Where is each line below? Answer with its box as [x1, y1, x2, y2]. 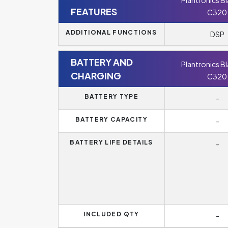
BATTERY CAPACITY [75, 116, 148, 123]
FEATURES [71, 6, 117, 17]
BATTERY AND [71, 56, 133, 68]
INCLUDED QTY [83, 210, 139, 218]
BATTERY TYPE [84, 93, 139, 100]
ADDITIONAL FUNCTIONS [66, 28, 157, 36]
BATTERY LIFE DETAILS [70, 138, 153, 146]
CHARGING [71, 70, 121, 81]
